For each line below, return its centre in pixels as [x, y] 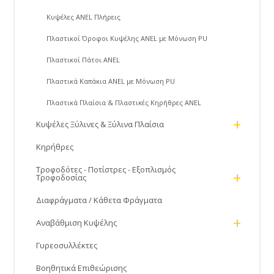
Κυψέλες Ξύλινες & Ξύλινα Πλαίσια [100, 124]
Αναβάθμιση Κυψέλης [77, 223]
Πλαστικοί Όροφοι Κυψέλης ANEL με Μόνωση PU [127, 39]
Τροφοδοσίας [61, 178]
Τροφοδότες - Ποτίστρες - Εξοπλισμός [106, 170]
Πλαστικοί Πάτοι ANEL [83, 60]
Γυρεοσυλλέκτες [67, 246]
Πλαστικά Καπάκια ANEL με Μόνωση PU [111, 81]
